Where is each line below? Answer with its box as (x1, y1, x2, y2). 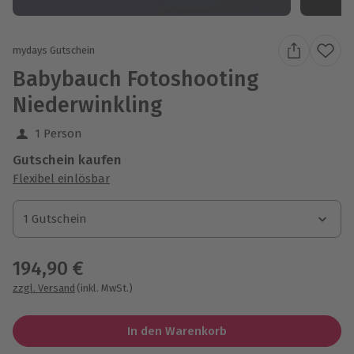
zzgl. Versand (13, 281, 75, 294)
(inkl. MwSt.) (77, 281, 133, 294)
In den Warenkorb (126, 323, 227, 338)
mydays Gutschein (13, 44, 95, 57)
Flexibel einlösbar (13, 171, 110, 186)
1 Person (35, 126, 82, 141)
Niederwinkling (13, 92, 162, 118)
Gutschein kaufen (13, 151, 122, 168)
